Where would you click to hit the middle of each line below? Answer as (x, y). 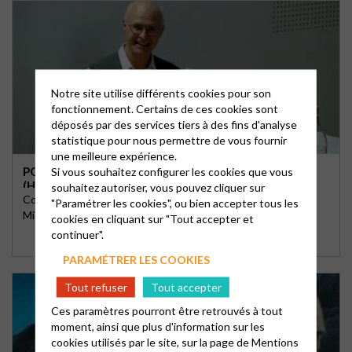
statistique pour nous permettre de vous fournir (169, 139)
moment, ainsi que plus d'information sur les (158, 326)
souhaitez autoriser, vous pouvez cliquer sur (158, 187)
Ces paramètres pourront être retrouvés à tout (167, 310)
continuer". (77, 234)
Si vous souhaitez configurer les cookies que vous (172, 171)
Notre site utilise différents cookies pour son (161, 92)
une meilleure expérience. (114, 155)
